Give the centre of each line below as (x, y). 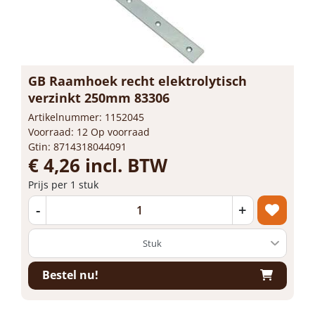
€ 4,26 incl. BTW (98, 165)
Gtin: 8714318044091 (77, 146)
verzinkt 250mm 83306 (99, 97)
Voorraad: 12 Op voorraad (89, 131)
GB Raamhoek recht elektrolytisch (137, 81)
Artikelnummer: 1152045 (86, 117)
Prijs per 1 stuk (63, 184)
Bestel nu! (70, 275)
